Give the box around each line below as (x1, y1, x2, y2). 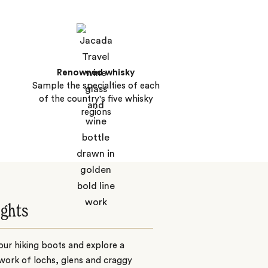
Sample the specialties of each (32, 81, 160, 90)
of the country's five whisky (38, 95, 153, 103)
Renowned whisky (57, 68, 135, 77)
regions (80, 108, 111, 117)
